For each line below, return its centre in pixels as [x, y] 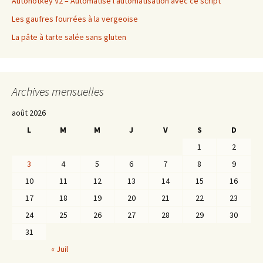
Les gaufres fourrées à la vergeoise [75, 19]
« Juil [60, 249]
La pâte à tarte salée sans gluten [69, 37]
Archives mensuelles [58, 92]
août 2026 [29, 113]
